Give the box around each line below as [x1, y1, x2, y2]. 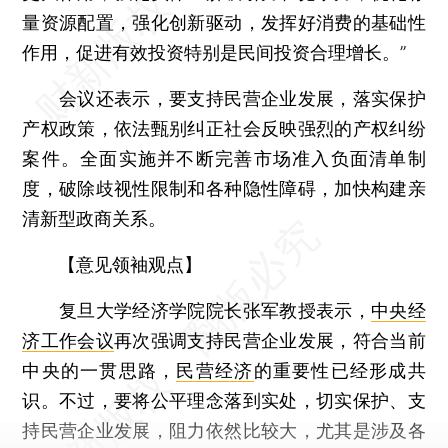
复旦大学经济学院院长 [22, 299, 243, 321]
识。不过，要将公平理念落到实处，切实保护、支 [22, 389, 426, 411]
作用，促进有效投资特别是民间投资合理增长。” [22, 41, 407, 63]
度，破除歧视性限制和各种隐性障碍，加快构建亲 [22, 177, 426, 199]
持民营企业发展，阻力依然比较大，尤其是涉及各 [22, 419, 426, 441]
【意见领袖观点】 [58, 253, 203, 275]
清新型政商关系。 [22, 207, 167, 229]
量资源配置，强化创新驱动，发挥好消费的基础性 [22, 11, 426, 33]
